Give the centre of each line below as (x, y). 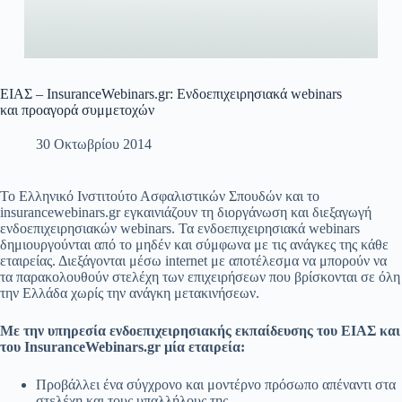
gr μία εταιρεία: (196, 347)
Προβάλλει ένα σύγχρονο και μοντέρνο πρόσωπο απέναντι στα (216, 385)
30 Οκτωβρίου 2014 (94, 144)
